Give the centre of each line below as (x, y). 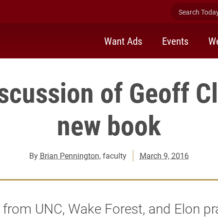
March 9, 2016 (164, 155)
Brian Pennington (69, 155)
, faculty (113, 155)
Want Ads (123, 41)
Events (175, 41)
